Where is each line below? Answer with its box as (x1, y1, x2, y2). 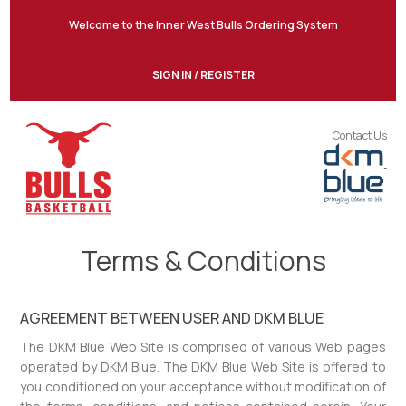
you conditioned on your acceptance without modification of (20, 378, 386, 395)
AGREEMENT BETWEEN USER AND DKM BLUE (20, 308, 324, 328)
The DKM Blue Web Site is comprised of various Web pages (20, 338, 386, 355)
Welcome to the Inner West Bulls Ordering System (68, 17, 338, 33)
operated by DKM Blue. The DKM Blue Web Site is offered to (20, 358, 386, 375)
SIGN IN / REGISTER (151, 67, 255, 82)
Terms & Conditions (80, 242, 326, 279)
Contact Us (332, 128, 387, 143)
